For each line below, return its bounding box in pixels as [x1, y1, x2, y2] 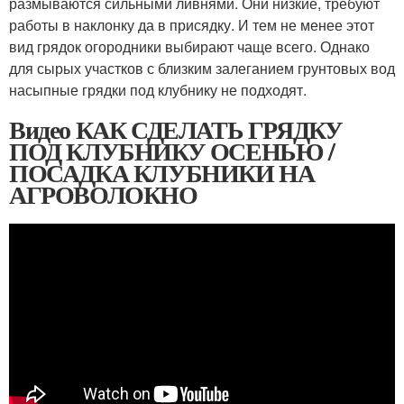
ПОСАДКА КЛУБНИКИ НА [9, 154, 315, 191]
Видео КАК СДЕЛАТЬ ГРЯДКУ [9, 111, 343, 148]
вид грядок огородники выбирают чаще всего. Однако [9, 36, 370, 57]
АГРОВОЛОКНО [9, 176, 197, 213]
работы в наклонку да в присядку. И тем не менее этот [9, 14, 374, 35]
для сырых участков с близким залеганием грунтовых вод [9, 58, 395, 78]
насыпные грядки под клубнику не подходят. [9, 79, 307, 100]
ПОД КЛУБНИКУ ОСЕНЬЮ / [9, 133, 335, 170]
